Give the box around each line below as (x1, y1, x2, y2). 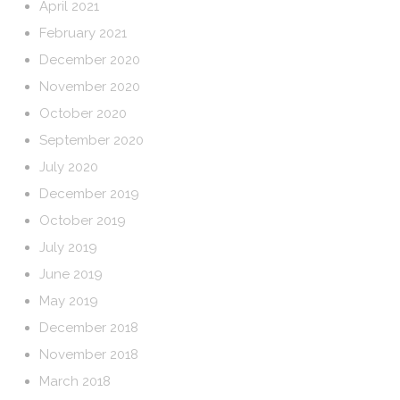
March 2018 (39, 373, 112, 389)
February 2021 (39, 25, 128, 41)
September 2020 (39, 132, 145, 148)
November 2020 (39, 79, 141, 95)
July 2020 (39, 159, 99, 175)
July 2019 (39, 239, 98, 255)
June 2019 (39, 266, 104, 282)
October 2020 (39, 105, 128, 121)
